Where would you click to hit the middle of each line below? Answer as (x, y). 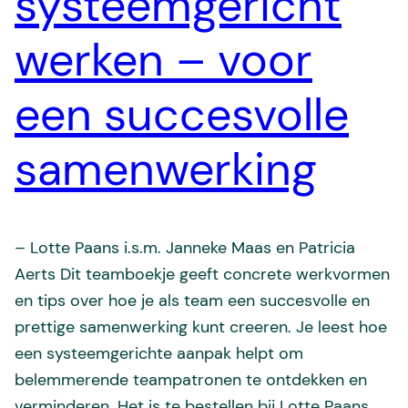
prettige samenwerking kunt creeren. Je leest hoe (201, 326)
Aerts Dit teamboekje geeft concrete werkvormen (202, 274)
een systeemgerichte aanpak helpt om (159, 353)
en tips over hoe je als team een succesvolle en (192, 300)
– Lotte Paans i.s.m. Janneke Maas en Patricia (185, 247)
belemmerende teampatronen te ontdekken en (191, 379)
